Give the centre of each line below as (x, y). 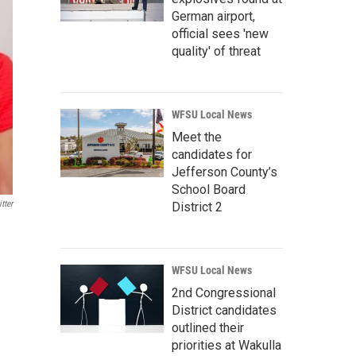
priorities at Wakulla (226, 346)
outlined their (208, 328)
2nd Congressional (224, 293)
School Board (209, 190)
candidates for (212, 155)
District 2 (197, 207)
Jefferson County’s (224, 172)
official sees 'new (220, 34)
